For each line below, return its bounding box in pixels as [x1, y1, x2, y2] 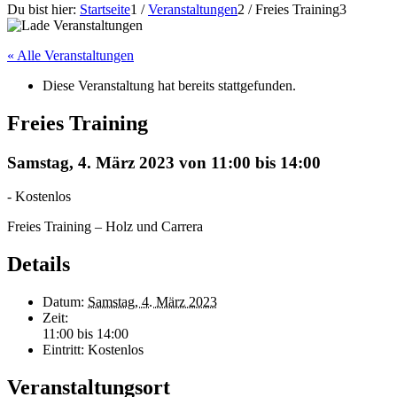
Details [7, 253, 70, 276]
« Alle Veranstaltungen [7, 47, 134, 63]
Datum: [43, 294, 84, 310]
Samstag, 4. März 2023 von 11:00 [7, 152, 251, 172]
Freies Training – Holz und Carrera [7, 219, 203, 235]
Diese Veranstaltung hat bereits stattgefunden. [43, 77, 296, 93]
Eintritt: [43, 342, 84, 358]
